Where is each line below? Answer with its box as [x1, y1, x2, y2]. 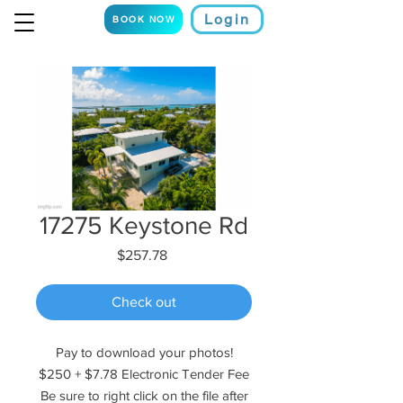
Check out [112, 294, 176, 309]
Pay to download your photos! [55, 345, 233, 360]
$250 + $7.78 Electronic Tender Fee [39, 366, 249, 381]
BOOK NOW [112, 13, 175, 25]
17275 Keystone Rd [40, 211, 248, 239]
